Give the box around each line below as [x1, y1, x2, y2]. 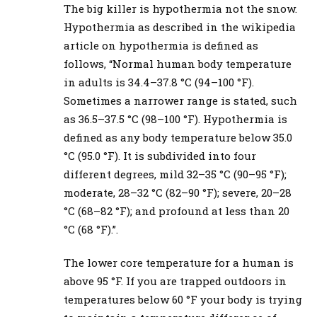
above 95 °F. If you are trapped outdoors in [64, 273, 287, 288]
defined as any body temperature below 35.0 [64, 129, 292, 144]
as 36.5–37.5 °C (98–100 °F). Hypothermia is [64, 111, 287, 126]
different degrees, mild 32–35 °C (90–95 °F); [64, 166, 287, 181]
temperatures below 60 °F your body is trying [64, 292, 302, 306]
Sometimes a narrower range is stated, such [64, 93, 297, 108]
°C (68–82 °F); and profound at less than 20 [64, 203, 289, 218]
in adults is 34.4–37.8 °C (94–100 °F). [64, 74, 254, 89]
